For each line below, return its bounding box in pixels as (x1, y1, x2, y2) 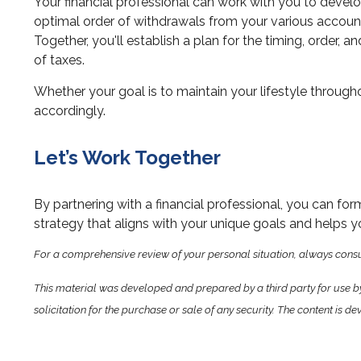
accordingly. (34, 103, 106, 119)
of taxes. (34, 52, 85, 68)
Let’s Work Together (34, 146, 221, 170)
